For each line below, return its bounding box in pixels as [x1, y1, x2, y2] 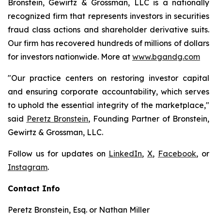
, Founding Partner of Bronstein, [88, 114, 209, 124]
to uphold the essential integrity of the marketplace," [8, 100, 209, 110]
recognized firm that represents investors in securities [8, 11, 209, 21]
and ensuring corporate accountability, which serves [8, 87, 209, 96]
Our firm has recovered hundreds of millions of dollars [8, 38, 209, 48]
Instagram [8, 162, 47, 172]
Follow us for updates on [8, 149, 109, 158]
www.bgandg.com [132, 52, 200, 62]
